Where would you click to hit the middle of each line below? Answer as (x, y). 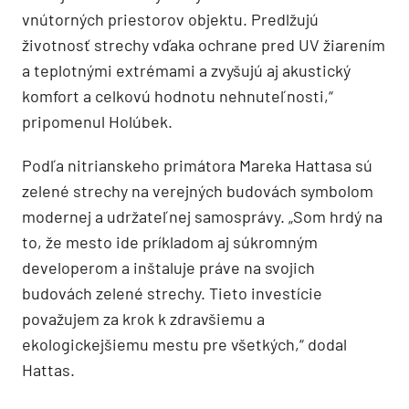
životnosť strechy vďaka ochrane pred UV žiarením (204, 44)
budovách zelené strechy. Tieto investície (172, 293)
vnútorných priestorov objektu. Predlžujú (170, 19)
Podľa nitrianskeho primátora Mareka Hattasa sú (197, 165)
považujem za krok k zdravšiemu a (143, 318)
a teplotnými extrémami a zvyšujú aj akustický (186, 70)
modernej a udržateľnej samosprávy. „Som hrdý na (202, 216)
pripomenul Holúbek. (97, 121)
